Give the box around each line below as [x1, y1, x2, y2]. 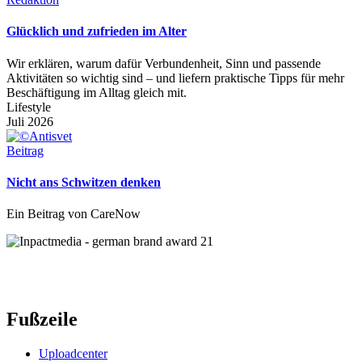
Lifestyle [6, 99, 51, 114]
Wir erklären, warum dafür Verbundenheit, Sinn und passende [6, 56, 321, 70]
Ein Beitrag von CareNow [6, 207, 141, 221]
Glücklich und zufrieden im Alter [6, 24, 187, 39]
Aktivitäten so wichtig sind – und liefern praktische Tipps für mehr [6, 70, 344, 85]
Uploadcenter [39, 346, 107, 360]
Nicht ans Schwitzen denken [6, 175, 161, 189]
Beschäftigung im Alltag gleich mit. [6, 85, 187, 99]
